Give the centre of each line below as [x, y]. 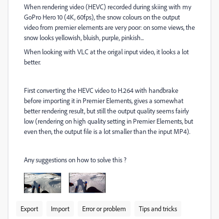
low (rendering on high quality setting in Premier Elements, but [109, 121]
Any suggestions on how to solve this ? [75, 160]
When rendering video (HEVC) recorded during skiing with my [108, 7]
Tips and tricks [158, 209]
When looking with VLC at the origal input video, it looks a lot [106, 52]
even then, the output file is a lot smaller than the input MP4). [107, 131]
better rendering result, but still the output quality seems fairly [106, 111]
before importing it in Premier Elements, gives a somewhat [104, 100]
